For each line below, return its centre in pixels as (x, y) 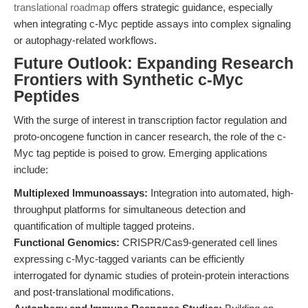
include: (31, 169)
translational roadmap (62, 7)
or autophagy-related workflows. (85, 40)
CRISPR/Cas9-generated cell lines (199, 242)
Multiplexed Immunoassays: (81, 193)
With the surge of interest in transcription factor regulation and (150, 120)
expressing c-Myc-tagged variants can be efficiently (129, 259)
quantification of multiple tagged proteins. (104, 226)
